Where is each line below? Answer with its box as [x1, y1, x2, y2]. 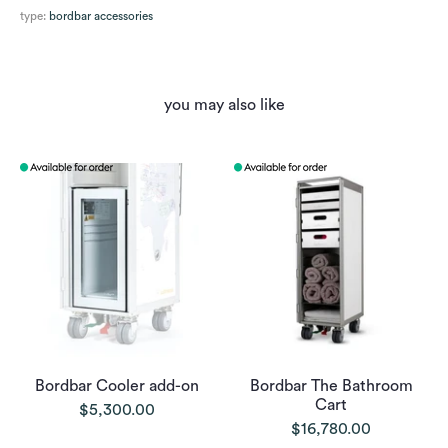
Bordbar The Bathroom [249, 378, 413, 394]
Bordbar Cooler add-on [35, 378, 199, 394]
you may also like [163, 97, 285, 113]
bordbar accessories [49, 11, 153, 22]
